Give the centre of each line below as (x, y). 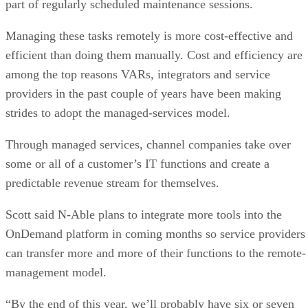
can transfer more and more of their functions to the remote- (156, 253)
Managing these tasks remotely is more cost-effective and (149, 35)
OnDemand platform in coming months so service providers (155, 233)
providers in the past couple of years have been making (143, 93)
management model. (56, 272)
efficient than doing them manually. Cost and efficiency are (154, 55)
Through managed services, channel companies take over (148, 144)
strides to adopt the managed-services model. (118, 112)
